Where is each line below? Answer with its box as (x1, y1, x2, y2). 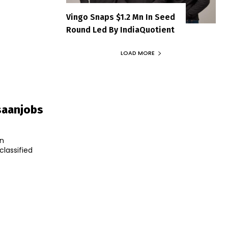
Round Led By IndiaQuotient (66, 25, 175, 35)
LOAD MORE (120, 49, 155, 58)
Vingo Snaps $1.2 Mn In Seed (66, 12, 175, 22)
